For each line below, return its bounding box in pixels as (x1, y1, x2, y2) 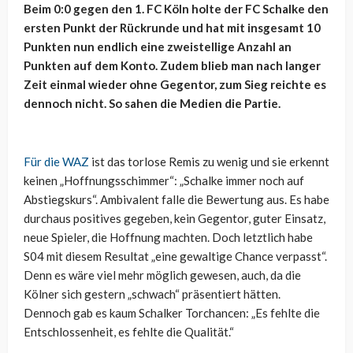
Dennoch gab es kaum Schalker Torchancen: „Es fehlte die (24, 305, 320, 320)
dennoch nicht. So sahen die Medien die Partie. (24, 95, 281, 110)
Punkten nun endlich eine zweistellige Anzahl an (24, 39, 292, 54)
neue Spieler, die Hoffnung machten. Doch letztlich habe (24, 229, 313, 244)
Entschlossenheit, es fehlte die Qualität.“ (24, 324, 234, 339)
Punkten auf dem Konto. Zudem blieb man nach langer (24, 58, 321, 72)
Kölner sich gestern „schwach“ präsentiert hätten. (24, 286, 281, 301)
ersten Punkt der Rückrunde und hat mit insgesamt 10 (24, 20, 321, 35)
